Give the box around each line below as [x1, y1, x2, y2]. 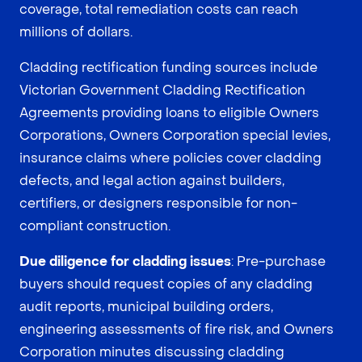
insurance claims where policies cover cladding [19, 149, 322, 166]
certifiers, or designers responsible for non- [19, 194, 297, 212]
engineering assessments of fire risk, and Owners [19, 320, 334, 338]
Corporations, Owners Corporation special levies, [19, 126, 330, 144]
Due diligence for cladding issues [19, 252, 231, 270]
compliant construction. [19, 217, 170, 234]
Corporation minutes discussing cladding [19, 343, 284, 360]
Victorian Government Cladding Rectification [19, 81, 305, 99]
